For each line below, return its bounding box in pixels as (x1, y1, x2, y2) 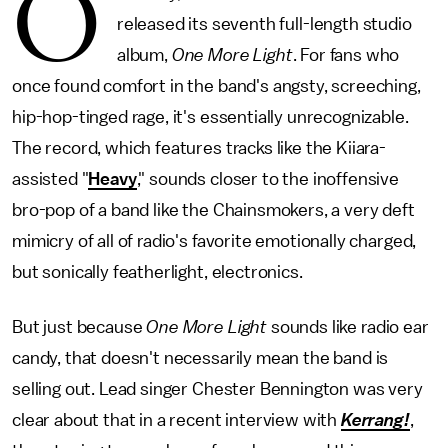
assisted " (12, 170, 89, 188)
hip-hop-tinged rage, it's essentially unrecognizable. (12, 108, 409, 126)
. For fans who (292, 46, 400, 64)
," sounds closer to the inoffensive (136, 170, 400, 188)
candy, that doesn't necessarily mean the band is (12, 349, 389, 367)
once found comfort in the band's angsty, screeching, (12, 77, 421, 95)
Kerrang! (340, 411, 410, 429)
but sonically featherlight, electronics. (12, 263, 303, 281)
